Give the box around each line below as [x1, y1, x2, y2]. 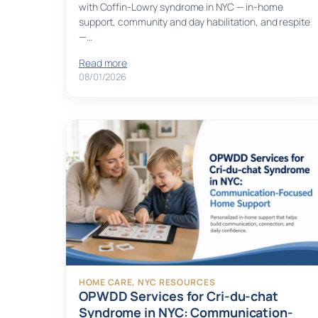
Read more [79, 56, 128, 70]
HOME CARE [79, 276, 133, 289]
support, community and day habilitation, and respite [79, 15, 310, 29]
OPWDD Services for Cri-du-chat [79, 287, 278, 305]
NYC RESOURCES [137, 276, 216, 289]
